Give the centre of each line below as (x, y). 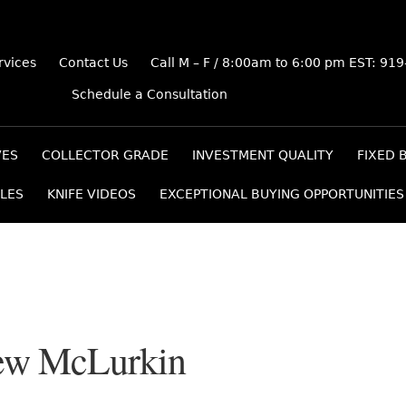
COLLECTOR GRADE (105, 155)
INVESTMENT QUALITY (263, 155)
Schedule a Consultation (149, 95)
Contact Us (94, 63)
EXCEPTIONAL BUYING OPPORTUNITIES (282, 194)
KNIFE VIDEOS (92, 194)
